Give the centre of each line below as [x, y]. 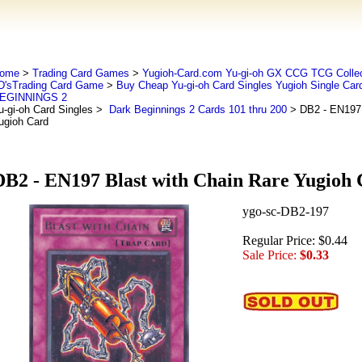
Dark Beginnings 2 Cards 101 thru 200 [196, 109]
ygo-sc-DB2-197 [285, 212]
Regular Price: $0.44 [295, 241]
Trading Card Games [80, 73]
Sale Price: [269, 255]
